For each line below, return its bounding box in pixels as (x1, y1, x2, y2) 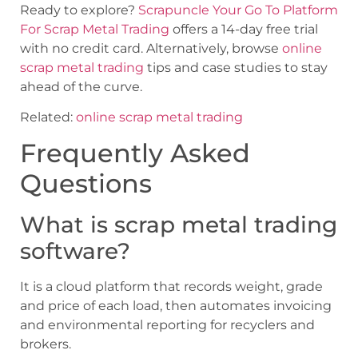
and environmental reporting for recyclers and (20, 317, 315, 333)
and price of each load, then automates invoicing (20, 298, 332, 314)
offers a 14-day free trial (169, 21, 318, 37)
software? (20, 237, 130, 265)
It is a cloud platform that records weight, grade (20, 279, 323, 295)
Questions (20, 168, 152, 200)
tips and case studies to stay (144, 59, 328, 75)
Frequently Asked (20, 137, 250, 169)
